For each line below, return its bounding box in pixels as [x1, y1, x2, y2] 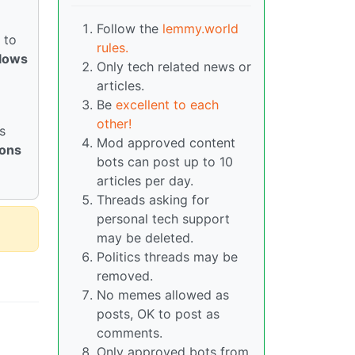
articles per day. [97, 173, 193, 189]
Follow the [97, 21, 162, 37]
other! [97, 116, 132, 132]
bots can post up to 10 [97, 154, 233, 170]
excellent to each [116, 97, 219, 113]
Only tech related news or [97, 59, 251, 75]
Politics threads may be [97, 249, 238, 265]
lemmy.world [162, 21, 239, 37]
